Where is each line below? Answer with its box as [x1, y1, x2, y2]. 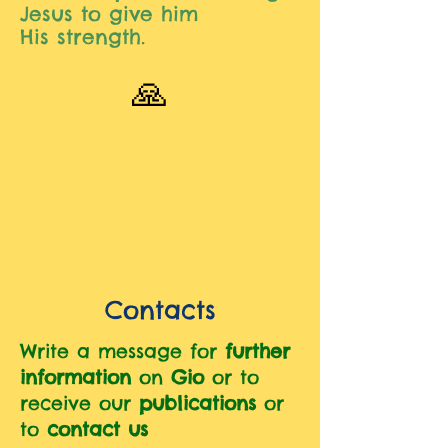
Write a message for [20, 339, 225, 363]
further [225, 339, 290, 363]
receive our [20, 391, 139, 415]
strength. [57, 24, 145, 49]
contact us [47, 417, 148, 441]
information [20, 365, 131, 389]
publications [139, 391, 264, 415]
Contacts [104, 294, 216, 326]
